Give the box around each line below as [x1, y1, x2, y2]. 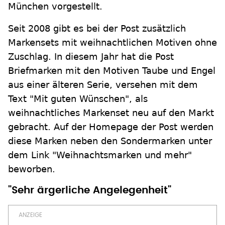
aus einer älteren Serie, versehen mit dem [8, 79, 198, 90]
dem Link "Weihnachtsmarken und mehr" [8, 150, 192, 160]
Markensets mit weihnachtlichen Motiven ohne [8, 37, 217, 48]
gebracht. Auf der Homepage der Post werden [8, 122, 213, 132]
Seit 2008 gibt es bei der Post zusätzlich [8, 23, 186, 34]
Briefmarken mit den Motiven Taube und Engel [8, 65, 215, 76]
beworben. [8, 164, 55, 174]
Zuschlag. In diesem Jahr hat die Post [8, 51, 174, 62]
